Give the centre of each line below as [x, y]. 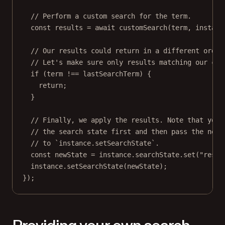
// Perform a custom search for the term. [111, 16]
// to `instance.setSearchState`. [95, 143]
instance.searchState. [139, 154]
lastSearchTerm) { [115, 74]
